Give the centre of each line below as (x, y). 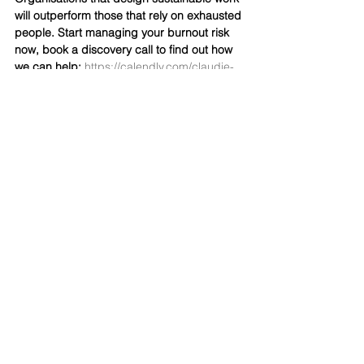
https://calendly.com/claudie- (159, 67)
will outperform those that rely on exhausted (130, 15)
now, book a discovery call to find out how (125, 50)
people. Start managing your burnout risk (123, 32)
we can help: (50, 67)
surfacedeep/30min (65, 84)
